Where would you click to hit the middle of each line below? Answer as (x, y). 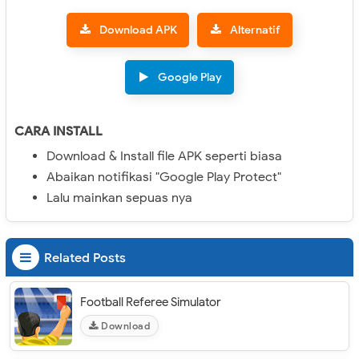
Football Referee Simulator (151, 302)
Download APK (138, 30)
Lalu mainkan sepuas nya (119, 198)
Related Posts (85, 258)
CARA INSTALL (58, 131)
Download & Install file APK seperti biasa (164, 156)
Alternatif (255, 30)
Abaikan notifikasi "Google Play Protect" (164, 177)
